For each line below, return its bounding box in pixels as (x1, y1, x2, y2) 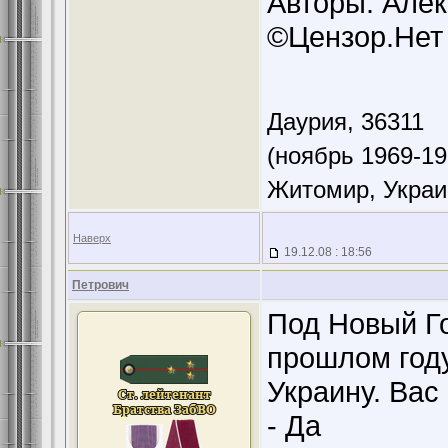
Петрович (72, 278, 129, 292)
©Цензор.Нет (267, 20, 443, 53)
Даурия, (267, 108, 361, 135)
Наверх (73, 232, 111, 244)
